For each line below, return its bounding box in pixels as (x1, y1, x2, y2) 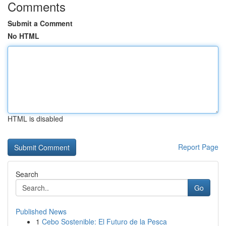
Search (16, 169, 38, 179)
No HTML (8, 31, 39, 41)
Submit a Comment (8, 18, 73, 28)
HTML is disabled (8, 114, 63, 124)
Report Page (178, 142, 218, 152)
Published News (16, 206, 67, 216)
